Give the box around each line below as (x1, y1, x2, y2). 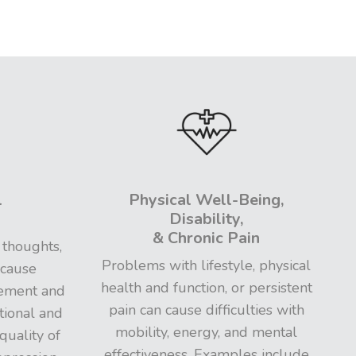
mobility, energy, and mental (115, 323, 298, 342)
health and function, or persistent (100, 278, 312, 297)
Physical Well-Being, (129, 189, 284, 211)
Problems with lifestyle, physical (102, 256, 311, 275)
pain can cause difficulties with (108, 300, 304, 319)
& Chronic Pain (153, 227, 261, 249)
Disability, (169, 208, 244, 230)
